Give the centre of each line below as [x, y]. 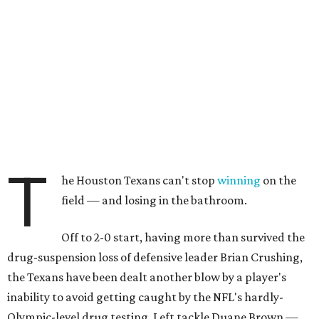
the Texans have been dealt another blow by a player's [147, 277]
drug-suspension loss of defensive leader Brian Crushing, [155, 257]
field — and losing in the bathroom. [155, 200]
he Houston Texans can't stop [140, 180]
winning [239, 180]
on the [279, 180]
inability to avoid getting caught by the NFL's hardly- [145, 297]
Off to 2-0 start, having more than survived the [183, 237]
